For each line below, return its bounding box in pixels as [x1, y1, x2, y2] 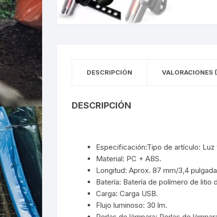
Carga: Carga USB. [96, 189, 158, 199]
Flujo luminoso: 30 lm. [96, 201, 167, 210]
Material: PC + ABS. [96, 154, 161, 164]
